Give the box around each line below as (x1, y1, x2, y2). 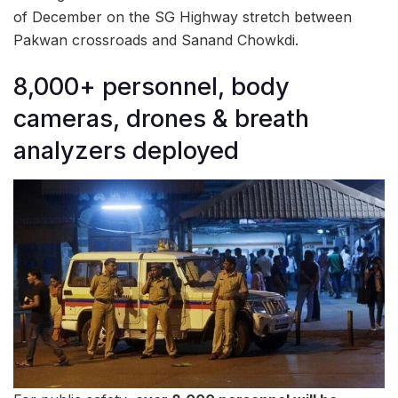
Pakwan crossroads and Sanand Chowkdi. (13, 30, 298, 49)
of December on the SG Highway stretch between (13, 7, 352, 26)
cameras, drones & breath (13, 104, 309, 134)
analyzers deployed (13, 136, 239, 166)
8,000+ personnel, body (13, 72, 290, 102)
